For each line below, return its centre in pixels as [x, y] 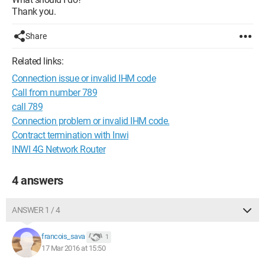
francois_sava [63, 237]
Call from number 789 [54, 93]
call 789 [27, 107]
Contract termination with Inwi [70, 135]
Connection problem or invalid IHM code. [91, 121]
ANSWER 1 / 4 [36, 210]
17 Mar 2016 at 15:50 [73, 248]
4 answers [38, 180]
